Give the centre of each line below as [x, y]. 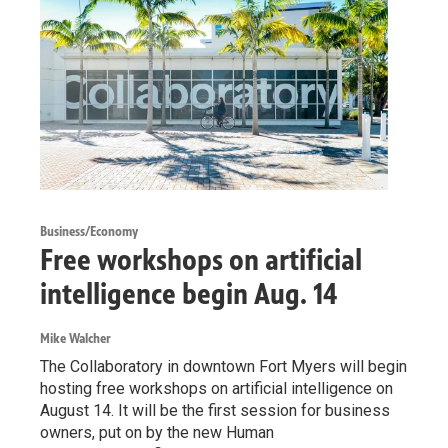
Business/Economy [89, 232]
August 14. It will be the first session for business [215, 411]
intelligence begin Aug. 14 [188, 294]
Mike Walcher [75, 339]
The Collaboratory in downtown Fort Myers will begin [223, 367]
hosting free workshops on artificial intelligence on [216, 389]
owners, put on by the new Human [157, 433]
